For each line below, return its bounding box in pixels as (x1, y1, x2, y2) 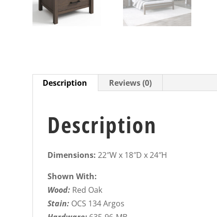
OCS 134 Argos (71, 198, 125, 209)
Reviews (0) (109, 77, 152, 89)
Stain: (47, 198, 72, 209)
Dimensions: (47, 150, 98, 161)
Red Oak (72, 185, 103, 196)
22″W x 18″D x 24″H (98, 150, 168, 161)
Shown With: (47, 171, 97, 182)
